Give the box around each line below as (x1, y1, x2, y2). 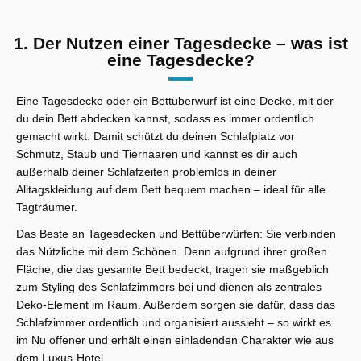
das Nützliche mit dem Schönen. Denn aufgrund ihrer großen (16, 245, 327, 259)
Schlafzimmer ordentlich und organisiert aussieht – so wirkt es (16, 316, 331, 330)
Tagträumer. (16, 201, 77, 214)
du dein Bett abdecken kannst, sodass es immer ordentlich (16, 112, 314, 126)
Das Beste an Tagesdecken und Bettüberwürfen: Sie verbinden (16, 227, 336, 241)
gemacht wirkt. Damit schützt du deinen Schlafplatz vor (16, 130, 295, 143)
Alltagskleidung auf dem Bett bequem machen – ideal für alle (16, 183, 326, 197)
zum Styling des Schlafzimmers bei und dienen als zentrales (16, 280, 322, 294)
